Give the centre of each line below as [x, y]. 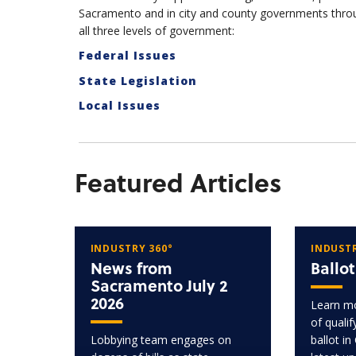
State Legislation [137, 80]
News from [131, 267]
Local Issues [119, 106]
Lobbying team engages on [161, 339]
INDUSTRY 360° [132, 248]
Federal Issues [127, 56]
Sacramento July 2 [159, 285]
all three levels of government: [156, 31]
